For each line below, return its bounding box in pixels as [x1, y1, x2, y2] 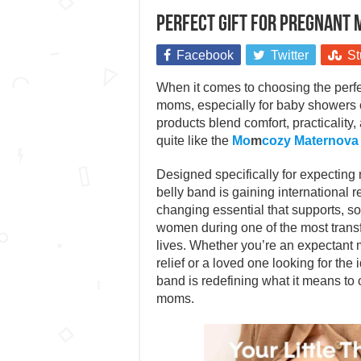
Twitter [270, 48, 309, 63]
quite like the [156, 134, 232, 148]
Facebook [176, 48, 234, 63]
